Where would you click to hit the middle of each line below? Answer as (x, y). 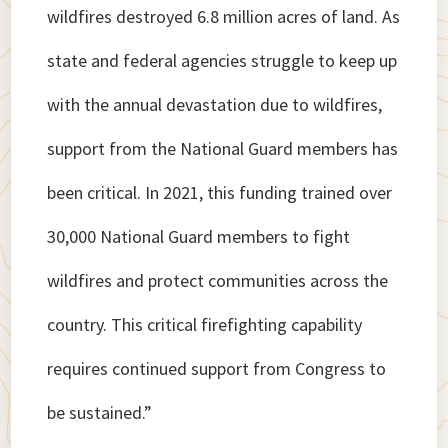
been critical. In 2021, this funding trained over (220, 193)
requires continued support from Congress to (217, 369)
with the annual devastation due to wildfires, (215, 105)
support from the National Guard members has (223, 149)
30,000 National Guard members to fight (199, 237)
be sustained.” (100, 413)
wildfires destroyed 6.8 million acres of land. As (224, 17)
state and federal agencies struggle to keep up (222, 61)
